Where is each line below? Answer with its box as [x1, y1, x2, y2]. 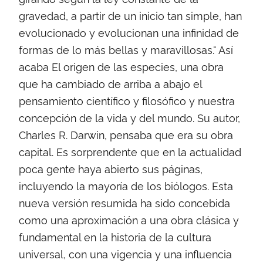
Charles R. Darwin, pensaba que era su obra [19, 127, 233, 141]
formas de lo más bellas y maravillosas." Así [19, 42, 233, 56]
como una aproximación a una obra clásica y [19, 212, 239, 227]
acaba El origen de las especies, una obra [19, 59, 224, 73]
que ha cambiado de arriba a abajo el [19, 76, 202, 90]
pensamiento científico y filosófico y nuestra [19, 93, 235, 107]
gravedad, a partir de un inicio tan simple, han [19, 8, 242, 22]
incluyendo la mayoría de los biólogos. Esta [19, 178, 233, 193]
